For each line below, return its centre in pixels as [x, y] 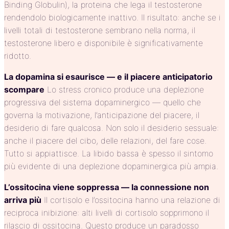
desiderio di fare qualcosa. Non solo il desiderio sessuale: [111, 128]
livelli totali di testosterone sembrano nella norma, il [100, 30]
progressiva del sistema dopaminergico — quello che [102, 102]
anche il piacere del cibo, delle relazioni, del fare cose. [105, 141]
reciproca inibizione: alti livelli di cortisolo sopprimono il [107, 213]
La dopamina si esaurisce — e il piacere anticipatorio [108, 77]
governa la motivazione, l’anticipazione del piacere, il [102, 115]
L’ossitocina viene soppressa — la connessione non [107, 187]
